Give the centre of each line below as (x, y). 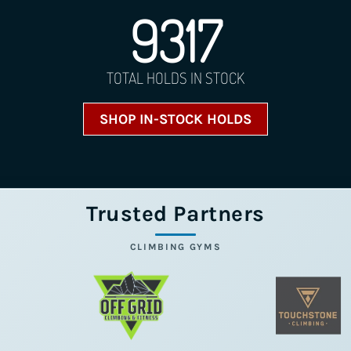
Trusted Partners (175, 213)
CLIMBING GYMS (175, 246)
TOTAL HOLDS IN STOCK (175, 78)
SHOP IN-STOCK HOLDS (175, 119)
